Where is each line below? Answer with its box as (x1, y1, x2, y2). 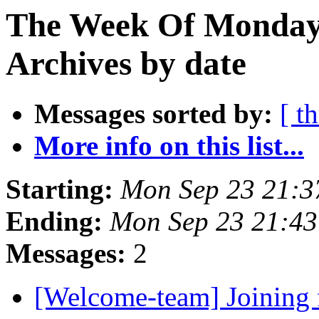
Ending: (6, 206, 103, 237)
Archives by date (6, 45, 246, 82)
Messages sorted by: (34, 98, 273, 130)
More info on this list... (34, 130, 304, 162)
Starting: (6, 174, 113, 205)
